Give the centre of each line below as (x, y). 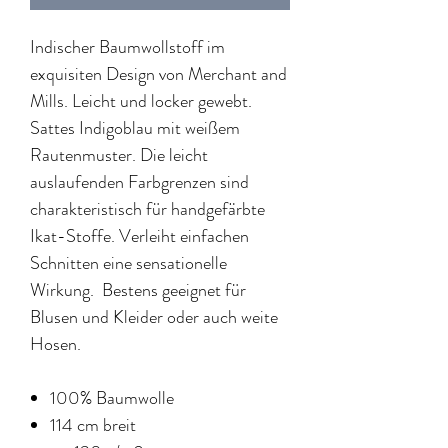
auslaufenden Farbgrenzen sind (139, 182)
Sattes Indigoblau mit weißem (135, 128)
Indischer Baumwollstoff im (127, 47)
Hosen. (57, 344)
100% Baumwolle (112, 398)
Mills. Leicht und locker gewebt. (141, 101)
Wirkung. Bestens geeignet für (138, 290)
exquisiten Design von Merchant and (158, 74)
